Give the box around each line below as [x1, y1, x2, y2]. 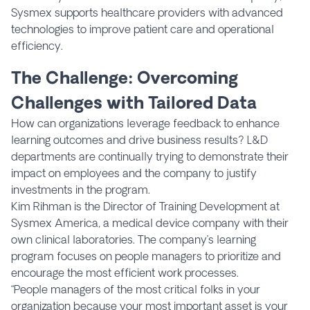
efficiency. [11, 39, 63, 52]
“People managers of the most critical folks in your [11, 282, 260, 295]
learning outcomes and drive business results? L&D [11, 133, 268, 146]
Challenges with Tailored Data [11, 92, 257, 111]
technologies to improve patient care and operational [11, 22, 274, 35]
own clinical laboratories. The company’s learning [11, 232, 256, 246]
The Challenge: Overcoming [11, 67, 238, 86]
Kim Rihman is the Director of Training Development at [11, 199, 280, 212]
